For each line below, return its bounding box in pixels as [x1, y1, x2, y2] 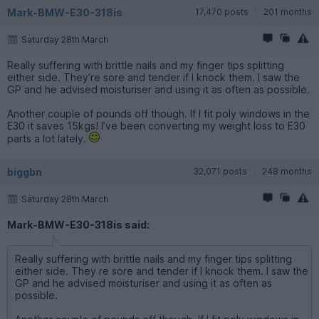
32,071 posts [193, 165, 247, 177]
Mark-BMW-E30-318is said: [7, 218, 150, 231]
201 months [263, 6, 312, 17]
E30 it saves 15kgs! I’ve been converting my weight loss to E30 [7, 119, 305, 132]
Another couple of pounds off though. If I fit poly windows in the [7, 107, 310, 120]
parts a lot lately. [7, 132, 89, 145]
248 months [262, 165, 312, 177]
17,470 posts [195, 6, 249, 17]
